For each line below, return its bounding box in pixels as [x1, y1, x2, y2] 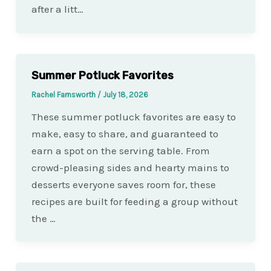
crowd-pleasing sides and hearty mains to [31, 161, 229, 174]
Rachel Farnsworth [31, 90, 97, 99]
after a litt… [31, 3, 83, 16]
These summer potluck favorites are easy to [31, 110, 236, 123]
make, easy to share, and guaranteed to [31, 127, 218, 140]
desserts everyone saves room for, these [31, 178, 216, 191]
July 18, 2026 [102, 90, 148, 99]
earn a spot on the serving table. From [31, 144, 210, 157]
